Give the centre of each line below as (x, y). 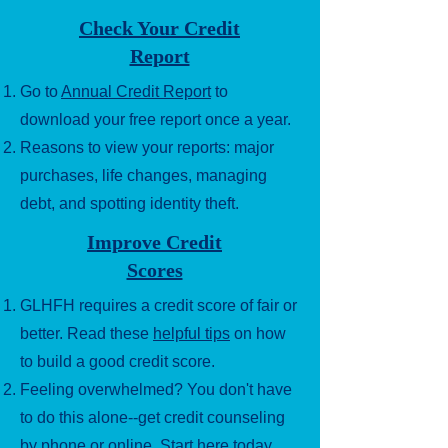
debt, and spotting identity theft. (129, 203)
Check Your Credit (159, 27)
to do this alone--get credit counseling (152, 417)
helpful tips (191, 333)
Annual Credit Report (136, 91)
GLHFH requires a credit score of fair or (158, 305)
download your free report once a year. (155, 119)
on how (258, 333)
